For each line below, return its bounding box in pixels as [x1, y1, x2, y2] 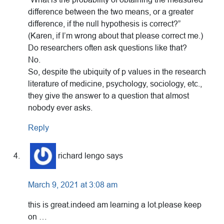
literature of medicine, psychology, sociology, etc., [28, 79, 202, 88]
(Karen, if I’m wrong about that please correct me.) [28, 31, 203, 40]
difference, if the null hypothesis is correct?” [28, 19, 180, 28]
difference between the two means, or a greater [28, 7, 193, 16]
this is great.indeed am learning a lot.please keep [28, 200, 201, 209]
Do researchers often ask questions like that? [28, 43, 187, 52]
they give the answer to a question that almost [28, 91, 189, 100]
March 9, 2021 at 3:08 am [28, 180, 117, 189]
